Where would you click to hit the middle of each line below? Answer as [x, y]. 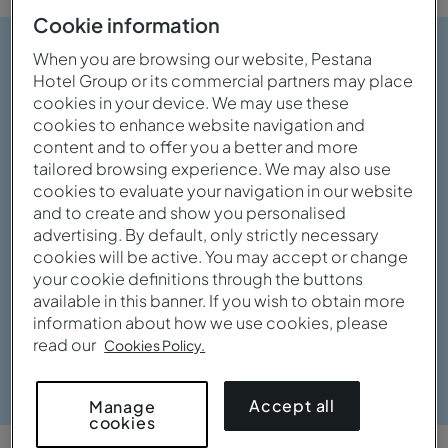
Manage [122, 406]
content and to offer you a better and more [196, 147]
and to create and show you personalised [190, 213]
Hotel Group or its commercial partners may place [223, 81]
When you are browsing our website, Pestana [203, 59]
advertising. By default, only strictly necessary [206, 235]
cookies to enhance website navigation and [199, 125]
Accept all [292, 406]
